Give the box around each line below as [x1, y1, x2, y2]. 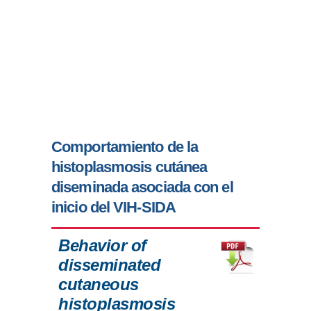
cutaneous [58, 275, 139, 294]
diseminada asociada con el [51, 178, 233, 196]
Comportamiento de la [51, 138, 199, 156]
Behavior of [58, 236, 146, 255]
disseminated [58, 255, 161, 275]
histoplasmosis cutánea [51, 158, 208, 176]
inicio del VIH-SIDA [51, 199, 176, 217]
